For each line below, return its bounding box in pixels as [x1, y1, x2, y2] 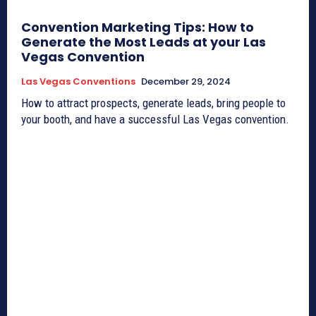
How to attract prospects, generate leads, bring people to [21, 95, 286, 110]
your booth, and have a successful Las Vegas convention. [21, 111, 289, 126]
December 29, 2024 [141, 74, 231, 88]
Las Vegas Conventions [21, 74, 135, 88]
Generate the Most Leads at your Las [21, 32, 266, 51]
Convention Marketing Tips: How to [21, 18, 254, 36]
